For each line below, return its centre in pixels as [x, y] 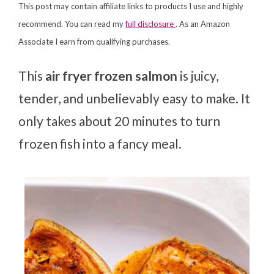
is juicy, [199, 76]
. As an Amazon [203, 24]
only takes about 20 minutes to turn [120, 121]
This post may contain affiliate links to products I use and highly [131, 6]
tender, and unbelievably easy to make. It [135, 98]
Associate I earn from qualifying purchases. [94, 42]
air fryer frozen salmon [113, 76]
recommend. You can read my [72, 24]
